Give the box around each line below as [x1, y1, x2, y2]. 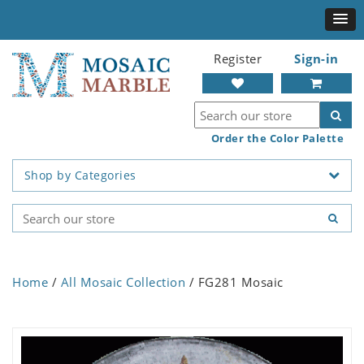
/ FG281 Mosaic [185, 274, 284, 291]
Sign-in [294, 50, 339, 67]
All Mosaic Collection [60, 274, 185, 291]
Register [214, 50, 262, 67]
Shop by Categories [24, 167, 136, 184]
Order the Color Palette [210, 131, 344, 145]
